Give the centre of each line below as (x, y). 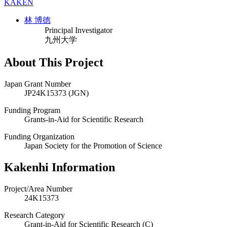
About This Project (54, 62)
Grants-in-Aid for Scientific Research (84, 119)
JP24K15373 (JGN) (56, 93)
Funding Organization (39, 136)
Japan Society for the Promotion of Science (93, 145)
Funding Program (32, 110)
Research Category (34, 215)
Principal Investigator (79, 30)
